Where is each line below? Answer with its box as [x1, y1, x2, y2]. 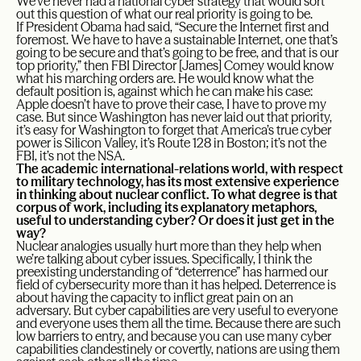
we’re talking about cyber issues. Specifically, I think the [16, 251, 312, 268]
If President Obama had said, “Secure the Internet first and [16, 19, 329, 35]
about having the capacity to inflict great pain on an [16, 289, 293, 306]
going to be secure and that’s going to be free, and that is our [16, 44, 338, 61]
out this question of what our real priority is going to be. [16, 6, 313, 23]
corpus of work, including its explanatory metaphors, [16, 199, 317, 216]
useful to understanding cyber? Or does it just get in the [16, 212, 334, 229]
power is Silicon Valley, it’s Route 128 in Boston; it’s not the [16, 135, 326, 151]
